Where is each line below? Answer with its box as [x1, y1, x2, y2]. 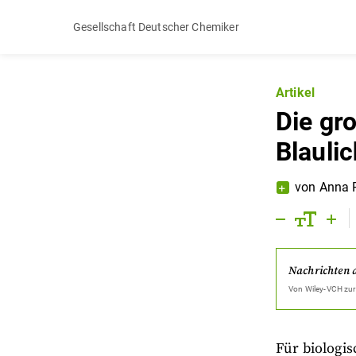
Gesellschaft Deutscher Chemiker [73, 20, 239, 33]
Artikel [276, 85, 315, 100]
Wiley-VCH [304, 284, 342, 293]
